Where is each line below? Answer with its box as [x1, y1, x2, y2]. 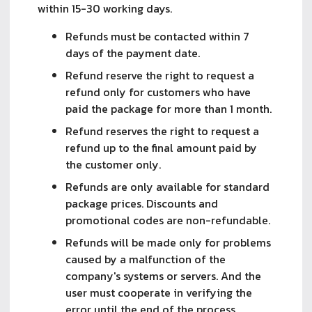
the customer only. [65, 155, 161, 173]
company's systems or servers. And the [65, 267, 261, 284]
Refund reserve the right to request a [65, 66, 254, 84]
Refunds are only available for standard [65, 178, 270, 195]
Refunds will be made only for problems [65, 233, 271, 251]
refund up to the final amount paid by [65, 139, 257, 156]
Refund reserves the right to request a [65, 122, 259, 139]
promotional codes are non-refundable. [65, 211, 270, 228]
